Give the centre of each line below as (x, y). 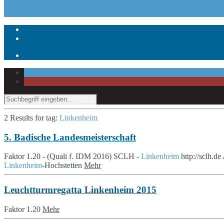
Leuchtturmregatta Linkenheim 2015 (80, 190)
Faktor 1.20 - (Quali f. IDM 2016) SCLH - (72, 156)
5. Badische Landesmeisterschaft (70, 137)
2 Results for (25, 118)
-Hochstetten (63, 165)
